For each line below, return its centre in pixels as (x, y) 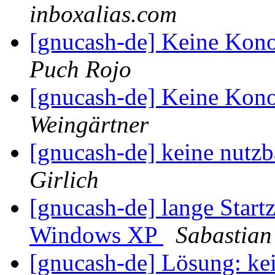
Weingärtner (89, 125)
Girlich (64, 180)
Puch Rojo (80, 69)
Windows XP (96, 235)
